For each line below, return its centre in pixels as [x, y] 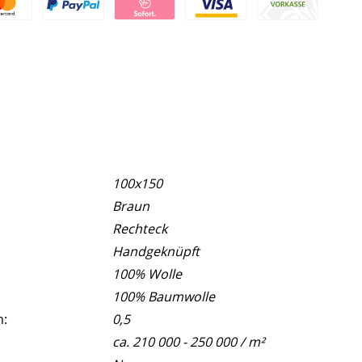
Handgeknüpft [156, 251]
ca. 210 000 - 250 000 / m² [189, 341]
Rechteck [140, 228]
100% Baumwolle [164, 296]
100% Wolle [147, 274]
